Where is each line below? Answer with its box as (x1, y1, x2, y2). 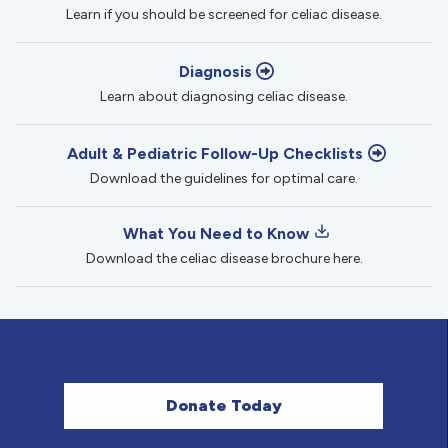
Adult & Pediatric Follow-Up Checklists (67, 144, 363, 164)
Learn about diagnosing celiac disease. (100, 88, 348, 106)
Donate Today (165, 396, 282, 416)
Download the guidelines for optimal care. (90, 170, 358, 188)
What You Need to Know (123, 224, 309, 244)
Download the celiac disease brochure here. (85, 250, 363, 268)
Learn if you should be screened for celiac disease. (66, 6, 382, 24)
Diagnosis (178, 62, 252, 82)
